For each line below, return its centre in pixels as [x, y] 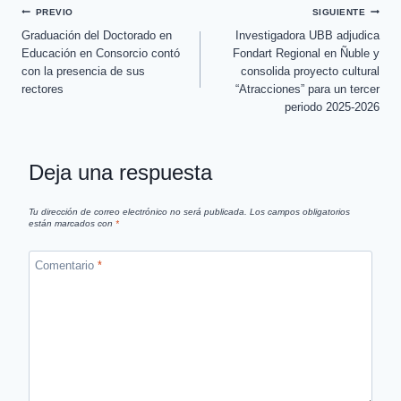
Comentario [66, 266]
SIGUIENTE [339, 13]
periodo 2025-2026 [332, 107]
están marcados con [72, 223]
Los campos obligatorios [300, 211]
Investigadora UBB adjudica [307, 35]
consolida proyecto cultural [310, 71]
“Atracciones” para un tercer [307, 89]
